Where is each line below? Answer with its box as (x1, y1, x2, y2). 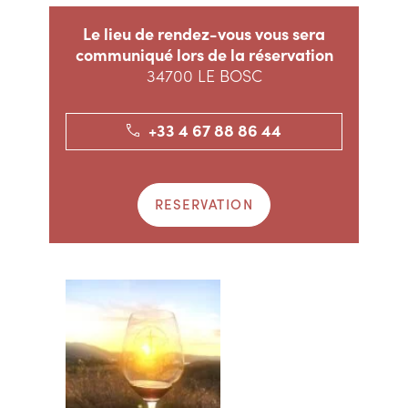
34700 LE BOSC (146, 64, 262, 87)
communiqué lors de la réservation (75, 43, 333, 66)
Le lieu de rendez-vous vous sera (83, 22, 325, 45)
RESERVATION (154, 194, 254, 213)
